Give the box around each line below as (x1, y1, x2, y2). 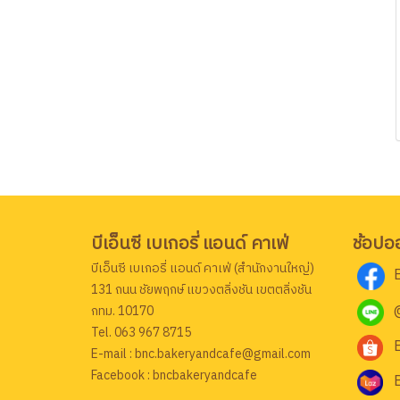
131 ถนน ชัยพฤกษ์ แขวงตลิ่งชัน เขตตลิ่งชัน (91, 279, 312, 300)
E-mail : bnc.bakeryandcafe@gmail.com (91, 344, 311, 364)
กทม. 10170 (91, 301, 154, 321)
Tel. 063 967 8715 (91, 322, 191, 343)
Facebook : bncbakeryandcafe (91, 365, 257, 386)
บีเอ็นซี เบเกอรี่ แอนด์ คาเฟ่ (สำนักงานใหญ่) (91, 258, 314, 279)
